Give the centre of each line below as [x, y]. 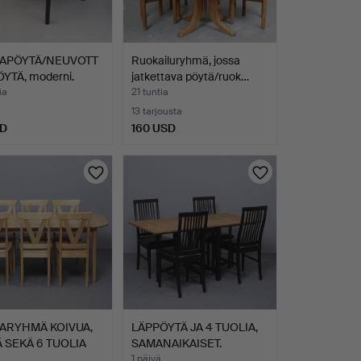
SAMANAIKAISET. [176, 343]
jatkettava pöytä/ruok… [190, 77]
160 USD [153, 129]
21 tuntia [149, 92]
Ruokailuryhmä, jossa [185, 61]
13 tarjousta [156, 112]
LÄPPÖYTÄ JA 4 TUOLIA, [194, 327]
